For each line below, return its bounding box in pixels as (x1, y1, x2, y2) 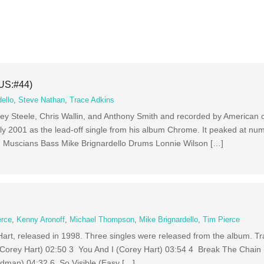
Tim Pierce (203, 215, 240, 224)
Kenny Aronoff (16, 215, 65, 224)
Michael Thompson (70, 215, 135, 224)
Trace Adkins (70, 95, 115, 104)
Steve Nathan (18, 95, 65, 104)
